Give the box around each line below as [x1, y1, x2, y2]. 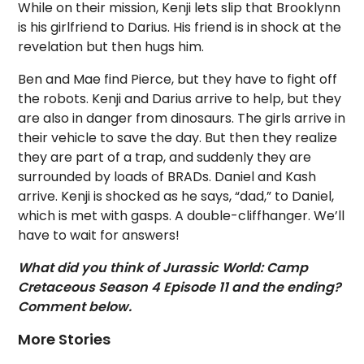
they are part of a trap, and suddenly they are [18, 148, 312, 167]
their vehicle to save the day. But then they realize [18, 128, 338, 148]
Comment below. [18, 297, 136, 317]
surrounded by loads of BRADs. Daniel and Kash [18, 167, 317, 187]
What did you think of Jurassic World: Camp [18, 258, 309, 278]
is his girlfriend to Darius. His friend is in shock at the [18, 18, 342, 37]
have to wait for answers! [18, 226, 180, 245]
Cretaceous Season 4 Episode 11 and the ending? [18, 278, 342, 297]
